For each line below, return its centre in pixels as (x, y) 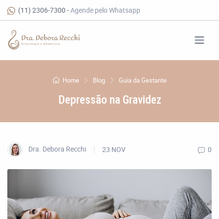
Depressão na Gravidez (109, 99)
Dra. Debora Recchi (56, 149)
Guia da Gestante (142, 80)
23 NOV (114, 150)
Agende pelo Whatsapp (105, 10)
